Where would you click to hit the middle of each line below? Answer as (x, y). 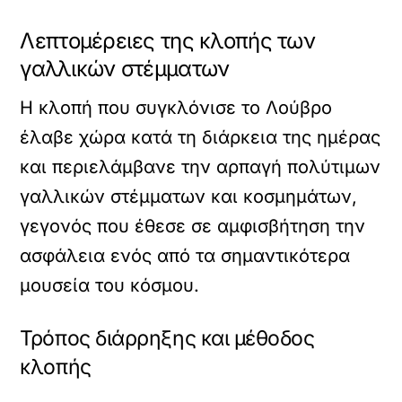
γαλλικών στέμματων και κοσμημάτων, (189, 197)
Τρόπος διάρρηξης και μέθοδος (167, 339)
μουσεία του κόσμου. (110, 286)
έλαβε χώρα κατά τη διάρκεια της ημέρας (201, 138)
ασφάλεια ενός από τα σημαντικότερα (185, 256)
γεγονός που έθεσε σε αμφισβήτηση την (193, 227)
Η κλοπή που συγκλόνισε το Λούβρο (176, 108)
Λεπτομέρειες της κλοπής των (167, 41)
